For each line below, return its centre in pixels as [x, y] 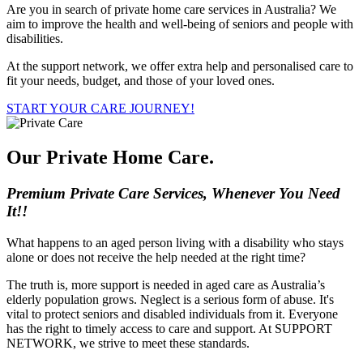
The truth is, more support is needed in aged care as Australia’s [166, 284]
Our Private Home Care [108, 157]
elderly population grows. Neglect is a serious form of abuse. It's [170, 299]
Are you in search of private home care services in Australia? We [171, 9]
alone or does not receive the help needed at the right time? [156, 257]
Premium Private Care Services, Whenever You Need [173, 193]
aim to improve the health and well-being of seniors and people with [180, 24]
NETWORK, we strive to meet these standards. [128, 343]
